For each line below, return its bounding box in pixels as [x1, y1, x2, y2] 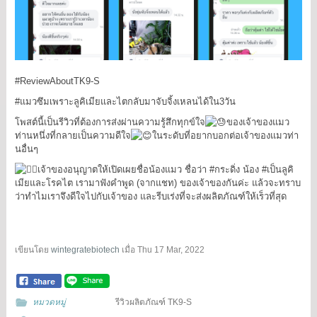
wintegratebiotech [50, 245, 120, 255]
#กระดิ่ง [209, 164, 240, 175]
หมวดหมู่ [32, 297, 66, 308]
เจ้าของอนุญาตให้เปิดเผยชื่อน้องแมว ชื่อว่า [37, 164, 209, 175]
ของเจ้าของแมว [226, 117, 289, 128]
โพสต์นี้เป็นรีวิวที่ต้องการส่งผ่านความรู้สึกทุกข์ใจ [14, 117, 205, 128]
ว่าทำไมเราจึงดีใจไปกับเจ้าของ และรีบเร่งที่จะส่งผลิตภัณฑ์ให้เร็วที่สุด [14, 191, 287, 202]
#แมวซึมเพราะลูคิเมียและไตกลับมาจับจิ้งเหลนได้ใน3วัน [14, 96, 236, 108]
